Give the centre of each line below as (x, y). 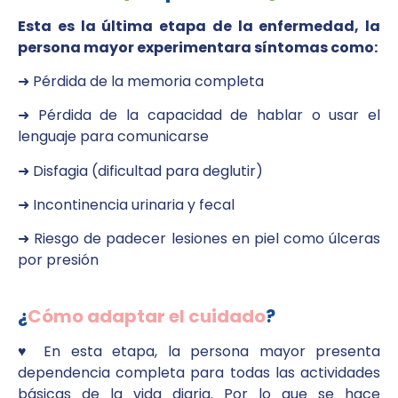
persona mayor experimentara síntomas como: (199, 47)
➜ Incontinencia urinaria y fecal (128, 205)
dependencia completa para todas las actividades (199, 372)
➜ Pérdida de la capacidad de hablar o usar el (199, 115)
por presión (58, 260)
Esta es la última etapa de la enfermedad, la (199, 26)
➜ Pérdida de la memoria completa (141, 81)
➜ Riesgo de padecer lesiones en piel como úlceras (199, 239)
